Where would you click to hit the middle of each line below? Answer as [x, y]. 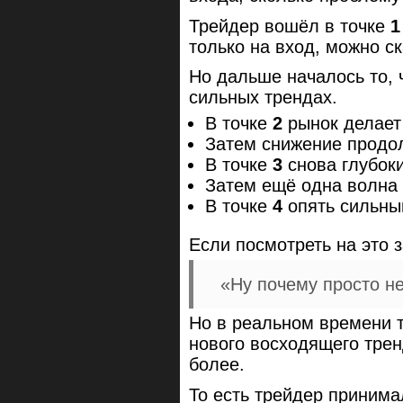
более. [217, 365]
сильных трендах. [263, 98]
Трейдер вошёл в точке [290, 26]
